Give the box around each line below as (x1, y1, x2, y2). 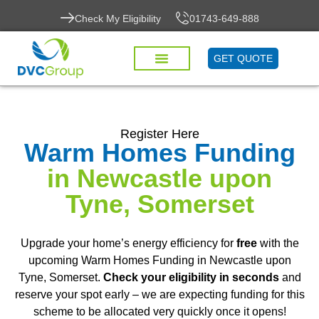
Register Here (120, 127, 199, 141)
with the (256, 237, 299, 249)
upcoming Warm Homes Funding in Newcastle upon (28, 254, 291, 266)
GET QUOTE (214, 53, 273, 65)
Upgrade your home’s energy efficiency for (20, 237, 236, 249)
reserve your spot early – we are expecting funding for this (14, 288, 305, 300)
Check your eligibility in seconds (103, 271, 279, 283)
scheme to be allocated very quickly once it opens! (33, 305, 286, 318)
